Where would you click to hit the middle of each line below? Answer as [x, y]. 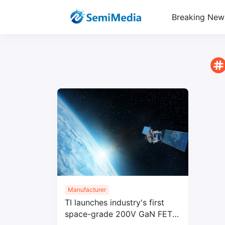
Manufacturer [87, 189]
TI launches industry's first [115, 202]
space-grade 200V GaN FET [119, 214]
